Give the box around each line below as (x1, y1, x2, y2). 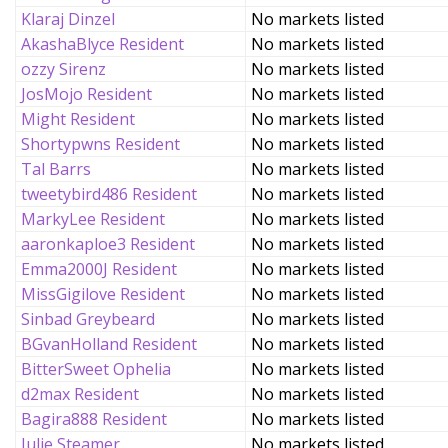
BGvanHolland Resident (21, 333, 197, 355)
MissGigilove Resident (21, 283, 185, 305)
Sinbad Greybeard (21, 308, 155, 330)
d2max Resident (21, 383, 139, 405)
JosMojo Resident (21, 83, 152, 105)
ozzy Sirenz (21, 58, 106, 80)
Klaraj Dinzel (21, 8, 115, 30)
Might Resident (21, 108, 135, 130)
